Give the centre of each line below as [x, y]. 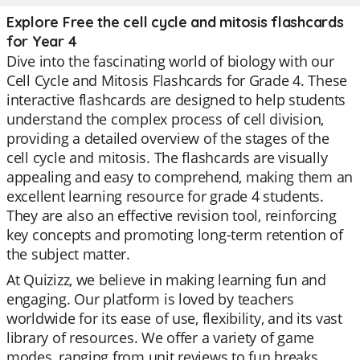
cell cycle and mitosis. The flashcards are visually [167, 157]
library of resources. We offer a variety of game [161, 337]
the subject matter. [68, 254]
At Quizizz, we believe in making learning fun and [166, 280]
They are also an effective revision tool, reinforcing [172, 215]
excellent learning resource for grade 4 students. [165, 196]
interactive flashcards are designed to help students [176, 100]
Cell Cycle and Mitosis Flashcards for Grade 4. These [177, 80]
